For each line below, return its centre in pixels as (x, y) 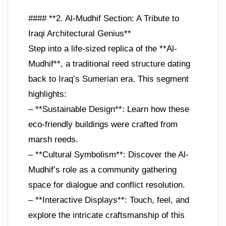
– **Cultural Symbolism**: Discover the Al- (108, 155)
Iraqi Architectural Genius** (80, 34)
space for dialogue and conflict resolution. (107, 185)
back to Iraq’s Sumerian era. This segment (108, 79)
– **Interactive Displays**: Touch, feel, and (109, 200)
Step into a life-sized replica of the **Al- (103, 49)
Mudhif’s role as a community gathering (102, 170)
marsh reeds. (53, 140)
